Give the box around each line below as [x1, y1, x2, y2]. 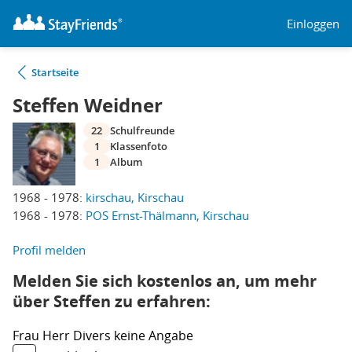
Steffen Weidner [13, 92, 163, 119]
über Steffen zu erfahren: [13, 291, 211, 312]
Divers [73, 327, 114, 344]
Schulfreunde [110, 123, 174, 137]
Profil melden [13, 242, 86, 258]
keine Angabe [114, 327, 193, 344]
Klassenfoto [110, 139, 167, 153]
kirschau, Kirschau [86, 189, 184, 205]
